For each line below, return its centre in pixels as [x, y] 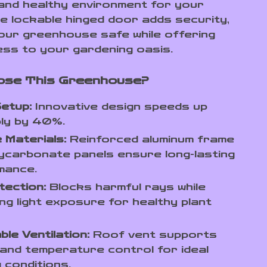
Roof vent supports [153, 235]
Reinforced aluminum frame [150, 139]
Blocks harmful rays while [126, 187]
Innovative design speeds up [120, 106]
